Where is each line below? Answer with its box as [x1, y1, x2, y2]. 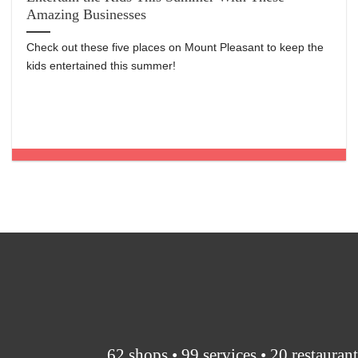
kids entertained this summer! [26, 59, 177, 73]
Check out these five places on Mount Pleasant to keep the [26, 41, 324, 54]
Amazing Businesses [26, 6, 147, 23]
